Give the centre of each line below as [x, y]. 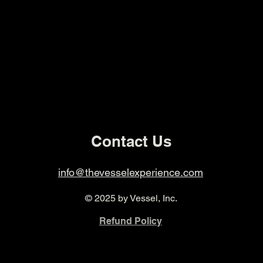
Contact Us [131, 141]
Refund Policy [130, 221]
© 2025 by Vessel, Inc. [131, 198]
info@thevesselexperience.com [130, 172]
